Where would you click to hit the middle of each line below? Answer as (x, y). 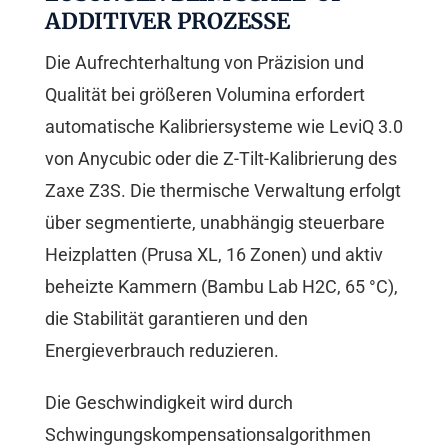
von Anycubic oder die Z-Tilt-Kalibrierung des (221, 159)
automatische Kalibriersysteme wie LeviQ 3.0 (224, 127)
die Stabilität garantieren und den (176, 319)
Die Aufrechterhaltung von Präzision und (204, 63)
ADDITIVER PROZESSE (167, 21)
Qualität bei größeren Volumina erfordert (205, 95)
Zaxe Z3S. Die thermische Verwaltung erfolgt (223, 191)
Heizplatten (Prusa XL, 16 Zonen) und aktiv (214, 255)
